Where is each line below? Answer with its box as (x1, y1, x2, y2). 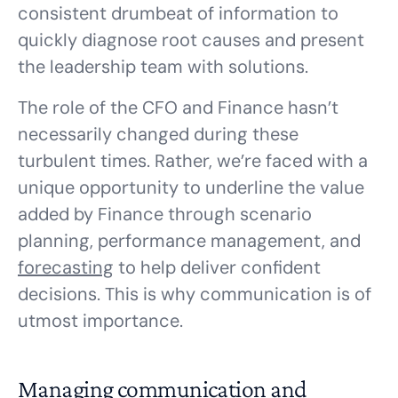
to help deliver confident (114, 256, 321, 279)
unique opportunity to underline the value (18, 176, 364, 199)
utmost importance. (18, 309, 183, 332)
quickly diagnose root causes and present (18, 28, 364, 52)
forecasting (18, 256, 114, 279)
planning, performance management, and (18, 229, 361, 252)
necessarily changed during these (18, 123, 298, 146)
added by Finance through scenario (18, 203, 312, 226)
